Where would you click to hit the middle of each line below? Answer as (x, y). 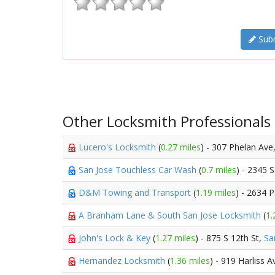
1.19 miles (216, 192)
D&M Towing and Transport (136, 192)
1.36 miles (190, 261)
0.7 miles (219, 170)
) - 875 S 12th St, (230, 238)
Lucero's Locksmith (118, 147)
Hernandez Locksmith (123, 261)
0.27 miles (181, 147)
